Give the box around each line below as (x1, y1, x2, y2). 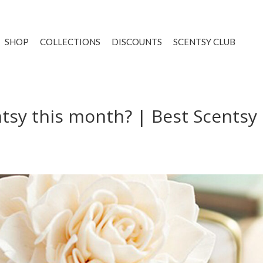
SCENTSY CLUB (173, 36, 236, 47)
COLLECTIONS (40, 36, 101, 47)
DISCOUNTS (112, 36, 163, 47)
